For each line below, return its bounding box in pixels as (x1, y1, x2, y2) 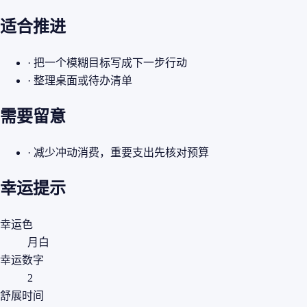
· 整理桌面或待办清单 (27, 74, 132, 86)
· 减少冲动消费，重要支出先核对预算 (27, 146, 209, 158)
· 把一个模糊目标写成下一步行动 (27, 56, 187, 69)
